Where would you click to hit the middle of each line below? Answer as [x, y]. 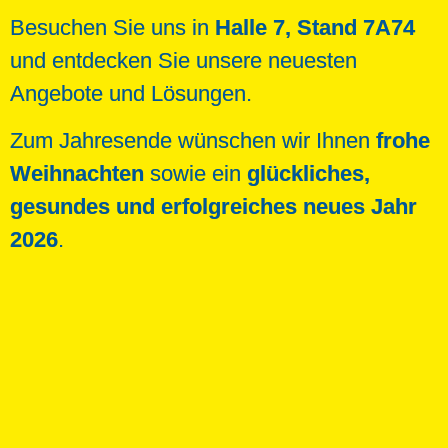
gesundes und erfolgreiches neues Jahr [213, 207]
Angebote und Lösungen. [131, 93]
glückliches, [308, 174]
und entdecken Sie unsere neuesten [183, 60]
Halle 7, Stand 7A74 [315, 27]
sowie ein [195, 174]
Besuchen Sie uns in [112, 27]
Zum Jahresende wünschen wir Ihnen [193, 141]
